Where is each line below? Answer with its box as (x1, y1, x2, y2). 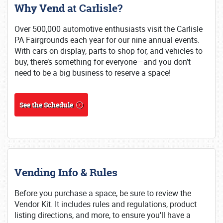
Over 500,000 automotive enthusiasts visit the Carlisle (14, 23, 203, 34)
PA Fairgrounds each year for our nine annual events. (14, 34, 200, 45)
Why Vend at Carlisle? (14, 1, 122, 15)
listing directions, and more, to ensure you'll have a (14, 210, 191, 221)
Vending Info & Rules (14, 165, 117, 180)
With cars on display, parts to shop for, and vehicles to (14, 45, 203, 56)
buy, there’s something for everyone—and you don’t (14, 56, 191, 67)
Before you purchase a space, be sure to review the (14, 188, 191, 199)
